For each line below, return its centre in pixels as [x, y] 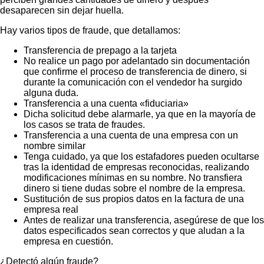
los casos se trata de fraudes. [84, 124]
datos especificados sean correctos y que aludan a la [134, 230]
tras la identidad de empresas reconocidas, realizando [136, 167]
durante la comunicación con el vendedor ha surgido [133, 82]
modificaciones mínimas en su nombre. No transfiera [133, 177]
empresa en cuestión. [68, 241]
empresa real [51, 209]
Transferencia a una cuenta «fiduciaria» [106, 103]
